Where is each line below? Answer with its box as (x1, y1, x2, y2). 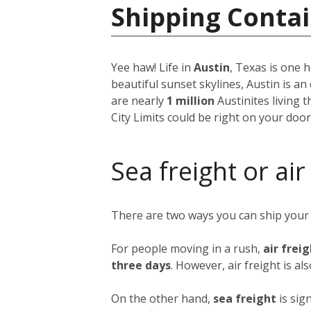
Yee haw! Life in (111, 60, 194, 75)
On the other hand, (111, 290, 210, 306)
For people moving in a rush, (111, 240, 263, 256)
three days (111, 257, 171, 273)
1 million (167, 93, 217, 108)
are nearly (111, 93, 167, 108)
